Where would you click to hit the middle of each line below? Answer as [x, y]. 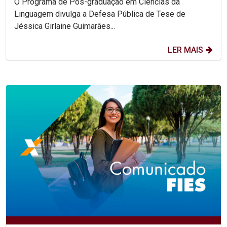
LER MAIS [185, 50]
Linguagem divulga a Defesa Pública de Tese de [100, 14]
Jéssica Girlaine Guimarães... [65, 26]
